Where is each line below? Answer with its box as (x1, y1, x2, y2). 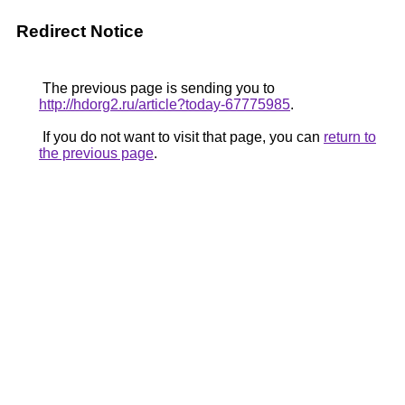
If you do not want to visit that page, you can (39, 129, 324, 145)
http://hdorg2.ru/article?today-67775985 (39, 97, 290, 112)
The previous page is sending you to (39, 80, 275, 96)
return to (324, 129, 376, 145)
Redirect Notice (16, 22, 144, 41)
